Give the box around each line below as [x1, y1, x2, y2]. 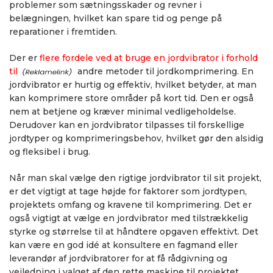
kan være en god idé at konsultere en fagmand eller [9, 239, 238, 250]
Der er [9, 52, 40, 63]
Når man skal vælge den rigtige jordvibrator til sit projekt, [9, 172, 261, 183]
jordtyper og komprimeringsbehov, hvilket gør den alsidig [9, 132, 263, 144]
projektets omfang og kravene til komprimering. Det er [9, 199, 252, 210]
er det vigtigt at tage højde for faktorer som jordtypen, [9, 185, 247, 197]
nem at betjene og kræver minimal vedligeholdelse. [9, 105, 236, 117]
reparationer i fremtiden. [9, 26, 117, 37]
